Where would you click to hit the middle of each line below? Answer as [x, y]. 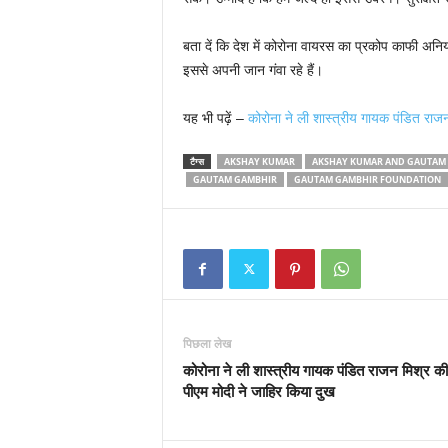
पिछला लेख [206, 343]
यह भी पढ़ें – [215, 118]
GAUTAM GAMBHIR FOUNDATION [367, 179]
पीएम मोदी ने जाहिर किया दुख [258, 391]
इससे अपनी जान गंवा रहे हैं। [252, 70]
